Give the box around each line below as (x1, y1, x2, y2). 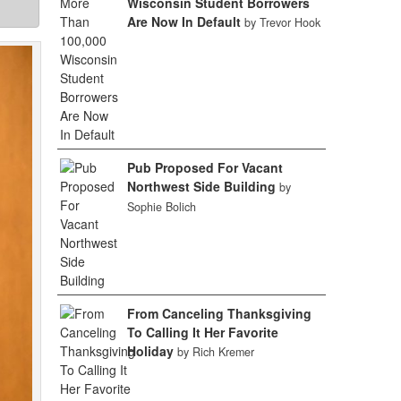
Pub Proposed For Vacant (126, 158, 283, 176)
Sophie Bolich (126, 199, 196, 215)
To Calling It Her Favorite (126, 323, 278, 341)
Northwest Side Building (126, 177, 276, 195)
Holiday (126, 342, 174, 360)
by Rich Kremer (176, 344, 254, 360)
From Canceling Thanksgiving (126, 304, 311, 322)
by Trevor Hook (243, 14, 320, 30)
